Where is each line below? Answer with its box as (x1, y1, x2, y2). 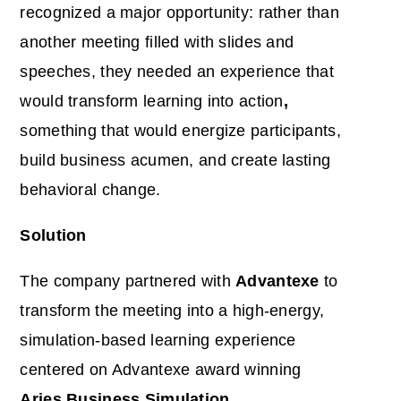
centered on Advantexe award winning (20, 360, 302, 379)
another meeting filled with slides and (20, 32, 294, 51)
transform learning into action (68, 91, 284, 110)
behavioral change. (20, 180, 161, 199)
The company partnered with (20, 271, 236, 290)
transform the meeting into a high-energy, (20, 301, 325, 320)
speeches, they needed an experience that (20, 62, 334, 81)
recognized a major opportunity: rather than (20, 3, 339, 21)
